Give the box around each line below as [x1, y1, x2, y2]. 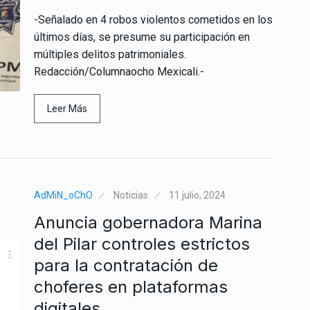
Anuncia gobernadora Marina [34, 212, 262, 232]
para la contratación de [34, 255, 218, 275]
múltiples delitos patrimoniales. [34, 47, 186, 61]
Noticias [113, 189, 148, 201]
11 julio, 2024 [169, 189, 226, 201]
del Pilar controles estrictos [34, 233, 250, 254]
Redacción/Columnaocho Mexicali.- [34, 64, 204, 78]
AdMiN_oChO [34, 189, 93, 201]
